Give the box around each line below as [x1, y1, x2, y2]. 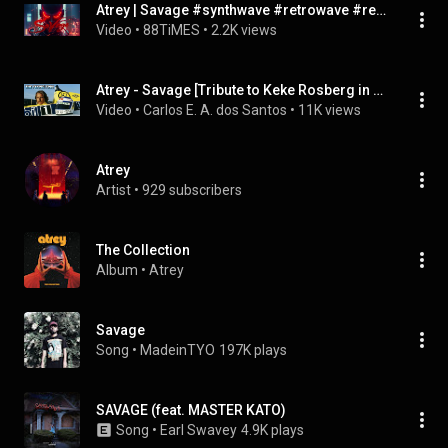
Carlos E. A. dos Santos [143, 102, 287, 118]
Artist [96, 182, 131, 198]
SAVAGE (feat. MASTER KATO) [96, 402, 286, 418]
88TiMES [143, 22, 200, 38]
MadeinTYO [140, 342, 215, 358]
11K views [298, 102, 361, 118]
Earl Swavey [160, 422, 237, 438]
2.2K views [211, 22, 277, 38]
